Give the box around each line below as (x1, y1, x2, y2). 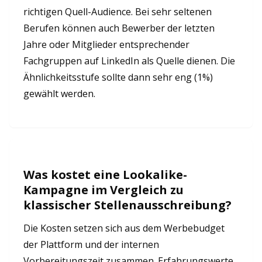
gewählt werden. (23, 87, 95, 100)
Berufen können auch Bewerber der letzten (23, 22, 215, 35)
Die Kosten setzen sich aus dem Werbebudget (23, 222, 225, 235)
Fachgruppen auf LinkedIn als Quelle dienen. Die (23, 54, 235, 67)
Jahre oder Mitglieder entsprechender (23, 38, 189, 51)
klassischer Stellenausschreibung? (23, 197, 232, 213)
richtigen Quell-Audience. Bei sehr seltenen (23, 5, 212, 18)
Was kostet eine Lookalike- (23, 167, 187, 182)
